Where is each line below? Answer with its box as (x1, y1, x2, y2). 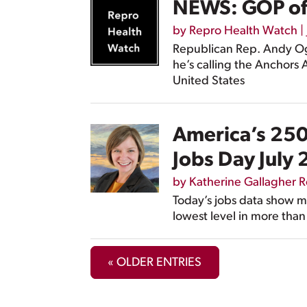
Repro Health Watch (189, 25, 297, 38)
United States (173, 75, 245, 88)
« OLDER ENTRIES (108, 256, 202, 269)
